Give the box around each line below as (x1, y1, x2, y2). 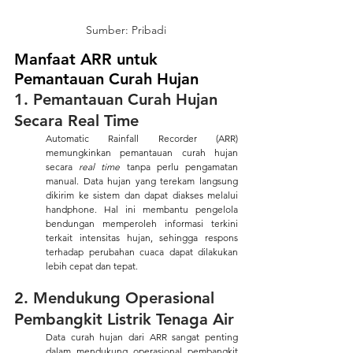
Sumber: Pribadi (86, 22, 166, 37)
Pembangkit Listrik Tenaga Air (14, 309, 234, 329)
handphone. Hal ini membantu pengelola (46, 203, 238, 215)
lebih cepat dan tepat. (46, 259, 138, 272)
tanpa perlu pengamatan (120, 160, 239, 173)
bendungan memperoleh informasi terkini (46, 217, 238, 229)
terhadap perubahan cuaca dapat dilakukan (46, 245, 238, 258)
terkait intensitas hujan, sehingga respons (46, 231, 238, 243)
